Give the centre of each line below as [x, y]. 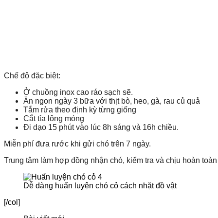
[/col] [12, 202]
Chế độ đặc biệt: [32, 75]
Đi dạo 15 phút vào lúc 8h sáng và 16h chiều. [101, 127]
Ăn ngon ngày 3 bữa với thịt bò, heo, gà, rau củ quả [112, 101]
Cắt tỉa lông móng [54, 118]
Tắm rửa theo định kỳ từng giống [80, 109]
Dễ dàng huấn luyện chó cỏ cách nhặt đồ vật [100, 185]
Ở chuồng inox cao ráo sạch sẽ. [78, 92]
